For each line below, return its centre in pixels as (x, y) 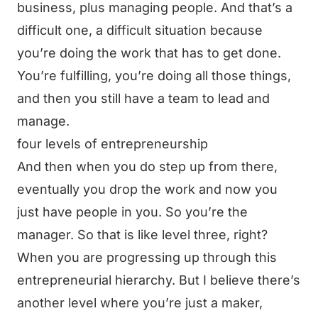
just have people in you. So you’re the (132, 212)
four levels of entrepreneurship (113, 144)
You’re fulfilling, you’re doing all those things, (154, 76)
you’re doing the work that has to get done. (149, 53)
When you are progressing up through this (147, 257)
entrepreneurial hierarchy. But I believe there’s (159, 280)
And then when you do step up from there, (147, 166)
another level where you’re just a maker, (140, 303)
